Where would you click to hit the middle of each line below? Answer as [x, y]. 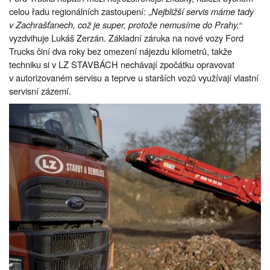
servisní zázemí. [40, 91]
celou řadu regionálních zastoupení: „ [80, 11]
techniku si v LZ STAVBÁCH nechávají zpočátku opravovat [122, 64]
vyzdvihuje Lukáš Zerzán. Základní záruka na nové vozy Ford [126, 38]
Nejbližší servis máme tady [202, 11]
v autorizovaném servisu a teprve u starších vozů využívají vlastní [134, 78]
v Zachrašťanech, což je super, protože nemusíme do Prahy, [124, 25]
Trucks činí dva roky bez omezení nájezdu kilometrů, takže [121, 51]
